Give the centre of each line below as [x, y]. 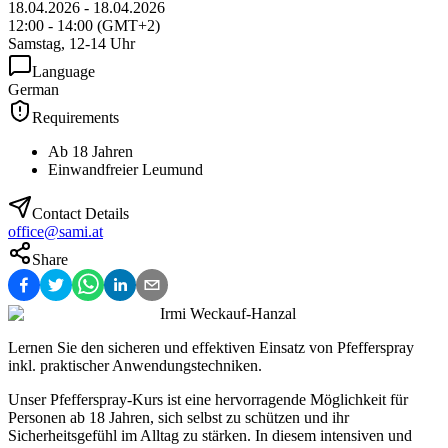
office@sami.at [55, 232]
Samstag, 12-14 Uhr [71, 44]
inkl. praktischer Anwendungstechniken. [135, 366]
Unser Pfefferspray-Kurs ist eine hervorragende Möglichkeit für [208, 400]
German [33, 90]
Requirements [75, 118]
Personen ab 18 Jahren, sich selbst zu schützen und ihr [178, 418]
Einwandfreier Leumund [125, 170]
